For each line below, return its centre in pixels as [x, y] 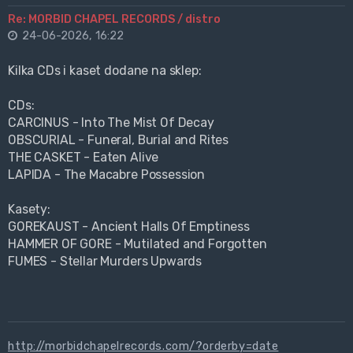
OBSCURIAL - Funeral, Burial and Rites [119, 139]
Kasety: [29, 209]
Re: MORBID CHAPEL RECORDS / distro [114, 19]
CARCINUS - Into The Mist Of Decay [111, 122]
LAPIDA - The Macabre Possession [107, 174]
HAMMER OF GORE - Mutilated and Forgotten [137, 243]
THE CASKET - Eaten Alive [84, 157]
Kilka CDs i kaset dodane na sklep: [105, 70]
